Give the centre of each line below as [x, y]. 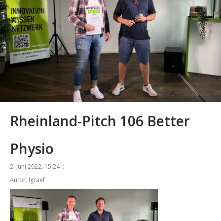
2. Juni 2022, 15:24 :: [37, 166]
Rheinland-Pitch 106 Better [100, 121]
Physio [32, 148]
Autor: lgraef [27, 180]
